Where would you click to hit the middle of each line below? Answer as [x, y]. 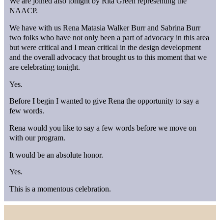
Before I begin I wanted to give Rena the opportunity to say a [104, 101]
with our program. [38, 138]
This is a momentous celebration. [60, 189]
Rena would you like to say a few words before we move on [103, 128]
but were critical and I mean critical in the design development [105, 48]
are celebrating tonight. [45, 67]
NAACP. [24, 11]
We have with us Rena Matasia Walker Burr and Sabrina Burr [105, 28]
